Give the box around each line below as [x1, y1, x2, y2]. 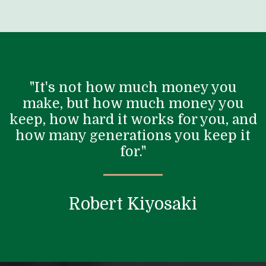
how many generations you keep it [15, 127, 251, 144]
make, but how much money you [22, 95, 244, 112]
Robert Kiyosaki [69, 194, 197, 214]
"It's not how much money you [29, 79, 237, 96]
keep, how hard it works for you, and [9, 111, 257, 128]
